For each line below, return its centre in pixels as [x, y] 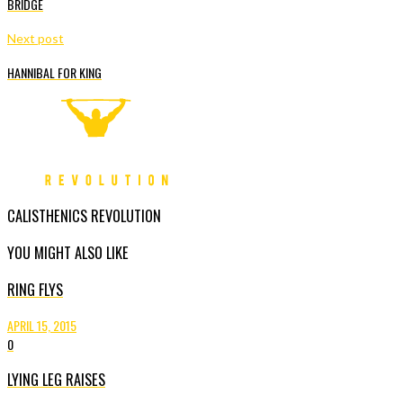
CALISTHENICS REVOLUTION [84, 215]
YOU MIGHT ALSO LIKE [68, 253]
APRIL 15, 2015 [42, 325]
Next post [36, 39]
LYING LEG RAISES [56, 380]
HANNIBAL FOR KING [54, 72]
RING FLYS [35, 290]
